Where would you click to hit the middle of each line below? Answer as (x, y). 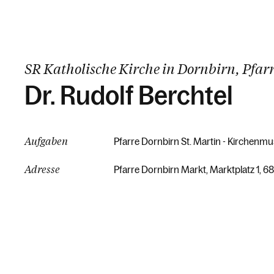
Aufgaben (46, 141)
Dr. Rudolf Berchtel (129, 96)
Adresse (42, 169)
